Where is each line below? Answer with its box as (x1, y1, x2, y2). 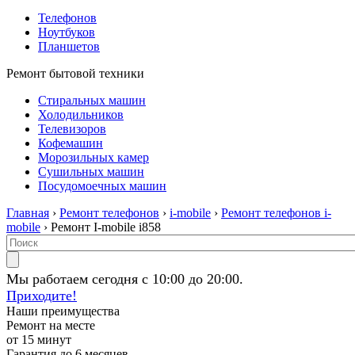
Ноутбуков (38, 25, 95, 39)
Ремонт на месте (6, 319, 95, 332)
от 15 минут (6, 333, 71, 346)
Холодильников (38, 108, 124, 121)
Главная (6, 206, 49, 219)
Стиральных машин (38, 94, 146, 107)
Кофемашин (38, 136, 103, 150)
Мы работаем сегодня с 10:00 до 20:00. (6, 271, 243, 287)
